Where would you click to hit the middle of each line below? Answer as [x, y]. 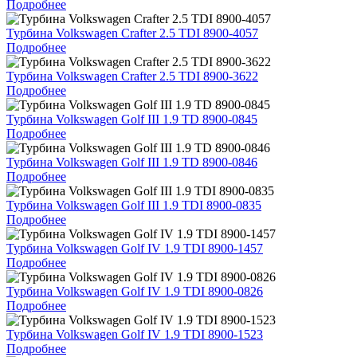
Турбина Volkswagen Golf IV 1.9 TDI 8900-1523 [135, 334]
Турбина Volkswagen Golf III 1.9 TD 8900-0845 [132, 119]
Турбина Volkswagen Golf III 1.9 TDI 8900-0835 [134, 205]
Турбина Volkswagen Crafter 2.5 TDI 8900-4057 [132, 33]
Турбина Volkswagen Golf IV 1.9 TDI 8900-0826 [135, 291]
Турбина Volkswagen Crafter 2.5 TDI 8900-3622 [132, 76]
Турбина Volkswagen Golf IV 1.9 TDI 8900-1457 [135, 248]
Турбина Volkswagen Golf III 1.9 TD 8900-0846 [132, 162]
